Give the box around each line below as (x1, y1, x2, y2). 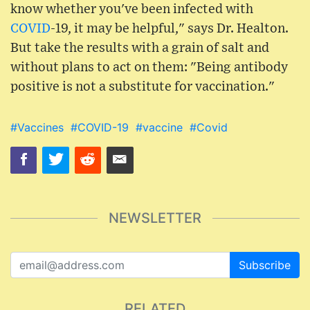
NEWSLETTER (109, 210, 201, 227)
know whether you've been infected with (10, 3, 253, 17)
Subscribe (239, 257, 291, 272)
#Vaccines (10, 120, 64, 135)
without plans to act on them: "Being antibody (10, 61, 288, 75)
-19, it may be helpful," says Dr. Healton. (51, 22, 289, 36)
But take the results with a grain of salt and (10, 42, 269, 55)
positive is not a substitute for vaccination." (10, 80, 275, 94)
